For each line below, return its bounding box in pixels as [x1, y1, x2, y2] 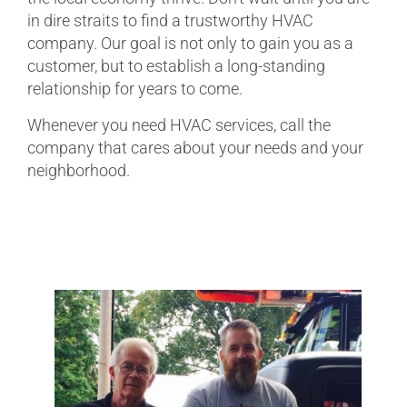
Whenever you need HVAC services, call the [27, 114, 331, 134]
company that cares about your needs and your [27, 137, 363, 157]
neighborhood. [27, 160, 130, 180]
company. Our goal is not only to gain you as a [27, 34, 353, 54]
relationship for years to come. [27, 79, 243, 99]
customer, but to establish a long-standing [27, 56, 325, 76]
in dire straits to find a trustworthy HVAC [27, 11, 313, 31]
